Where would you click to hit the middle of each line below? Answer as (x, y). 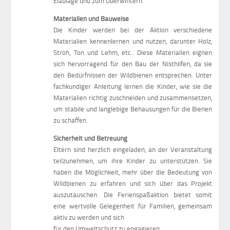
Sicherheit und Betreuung (91, 138)
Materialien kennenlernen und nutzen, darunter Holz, (133, 41)
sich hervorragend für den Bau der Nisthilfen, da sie (133, 64)
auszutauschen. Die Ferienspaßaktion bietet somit (133, 195)
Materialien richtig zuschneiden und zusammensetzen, (133, 98)
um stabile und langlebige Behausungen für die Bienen (133, 109)
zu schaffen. (71, 120)
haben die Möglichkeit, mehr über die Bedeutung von (133, 172)
